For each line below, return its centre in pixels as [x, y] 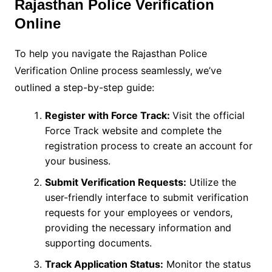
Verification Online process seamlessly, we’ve [118, 71]
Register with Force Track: [108, 116]
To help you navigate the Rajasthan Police [110, 54]
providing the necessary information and [138, 228]
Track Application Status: [104, 264]
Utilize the [211, 182]
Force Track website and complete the [133, 131]
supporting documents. [98, 243]
